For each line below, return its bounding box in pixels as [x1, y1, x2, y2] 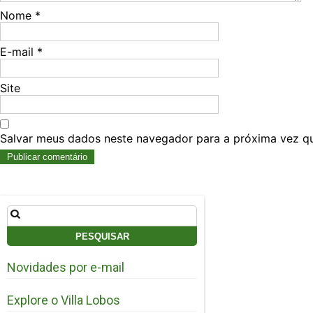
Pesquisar [6, 205, 57, 219]
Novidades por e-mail [7, 260, 124, 275]
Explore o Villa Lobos [7, 293, 120, 308]
